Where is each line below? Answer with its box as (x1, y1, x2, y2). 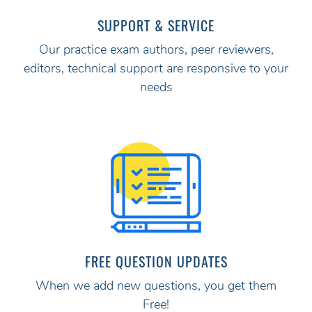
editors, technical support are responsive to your (24, 62, 288, 76)
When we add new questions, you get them (36, 280, 276, 294)
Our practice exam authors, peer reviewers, (38, 43, 274, 57)
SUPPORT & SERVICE (97, 14, 214, 36)
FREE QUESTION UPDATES (84, 251, 228, 272)
